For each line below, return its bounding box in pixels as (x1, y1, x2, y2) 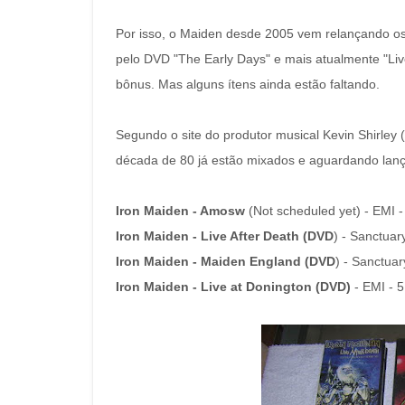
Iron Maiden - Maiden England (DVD (116, 254, 335, 268)
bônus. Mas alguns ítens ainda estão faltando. (116, 77, 380, 91)
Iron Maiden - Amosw (116, 203, 245, 218)
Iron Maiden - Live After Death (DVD (116, 229, 334, 243)
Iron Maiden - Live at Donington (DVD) (116, 279, 351, 294)
